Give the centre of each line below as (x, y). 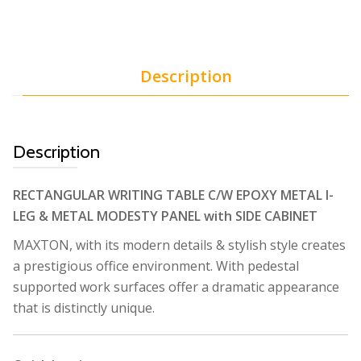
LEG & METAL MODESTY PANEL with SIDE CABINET (165, 216)
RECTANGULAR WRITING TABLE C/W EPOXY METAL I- (173, 195)
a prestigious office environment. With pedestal (156, 266)
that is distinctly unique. (84, 308)
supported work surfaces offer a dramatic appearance (176, 287)
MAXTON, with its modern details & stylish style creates (179, 245)
